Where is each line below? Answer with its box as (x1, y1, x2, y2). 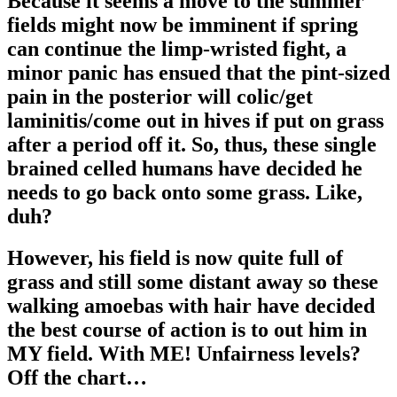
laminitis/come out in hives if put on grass (7, 109, 384, 133)
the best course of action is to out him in (7, 318, 367, 342)
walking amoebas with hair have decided (7, 294, 375, 318)
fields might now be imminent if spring (7, 13, 358, 37)
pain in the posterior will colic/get (7, 85, 313, 109)
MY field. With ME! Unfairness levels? (7, 342, 361, 366)
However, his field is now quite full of (7, 246, 343, 270)
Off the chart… (7, 366, 147, 390)
